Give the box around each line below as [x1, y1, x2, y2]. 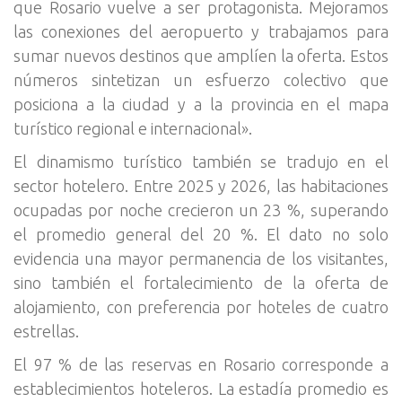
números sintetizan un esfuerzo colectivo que [13, 71, 389, 89]
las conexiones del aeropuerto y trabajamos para [13, 22, 389, 40]
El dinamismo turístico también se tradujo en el [13, 153, 389, 170]
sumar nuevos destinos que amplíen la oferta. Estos [13, 47, 389, 65]
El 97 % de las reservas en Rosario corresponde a [13, 355, 389, 373]
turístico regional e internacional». [13, 119, 252, 137]
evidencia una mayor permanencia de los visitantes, [13, 249, 389, 267]
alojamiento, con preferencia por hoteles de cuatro [13, 298, 389, 316]
